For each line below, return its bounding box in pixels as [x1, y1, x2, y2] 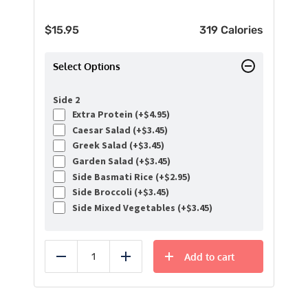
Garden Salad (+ [68, 155, 144, 167]
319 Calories [199, 23, 263, 37]
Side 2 [53, 93, 80, 107]
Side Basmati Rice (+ [68, 170, 164, 183]
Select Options [53, 60, 120, 73]
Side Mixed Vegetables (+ [68, 201, 186, 214]
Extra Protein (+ [68, 108, 144, 121]
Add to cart [184, 251, 234, 263]
